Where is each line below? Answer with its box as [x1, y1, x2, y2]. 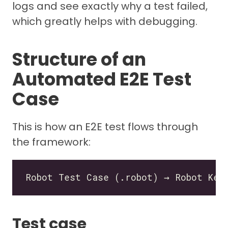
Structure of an [12, 46, 146, 72]
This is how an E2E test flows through [12, 119, 198, 134]
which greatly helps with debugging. [12, 14, 197, 28]
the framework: [12, 134, 91, 149]
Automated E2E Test [12, 66, 191, 92]
